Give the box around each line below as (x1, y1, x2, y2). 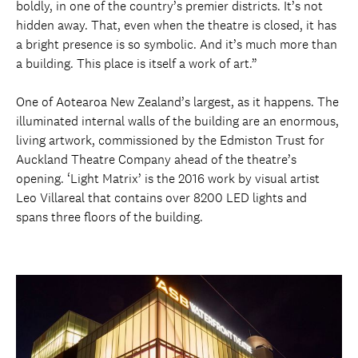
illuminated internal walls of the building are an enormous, (16, 112, 339, 129)
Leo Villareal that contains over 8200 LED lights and (16, 189, 307, 206)
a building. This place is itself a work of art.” (16, 54, 257, 72)
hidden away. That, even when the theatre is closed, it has (16, 16, 336, 34)
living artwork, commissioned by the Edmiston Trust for (16, 131, 324, 149)
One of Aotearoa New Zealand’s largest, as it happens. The (16, 93, 339, 110)
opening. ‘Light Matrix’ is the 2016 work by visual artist (16, 169, 320, 187)
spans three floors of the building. (16, 208, 203, 225)
